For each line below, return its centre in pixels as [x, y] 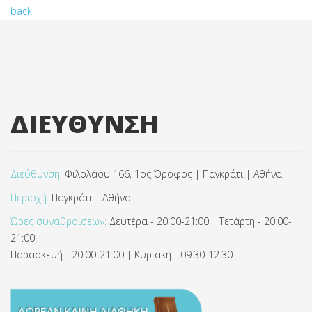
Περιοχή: [30, 197]
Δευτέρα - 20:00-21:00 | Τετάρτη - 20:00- [199, 221]
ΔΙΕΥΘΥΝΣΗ [85, 124]
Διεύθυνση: [36, 174]
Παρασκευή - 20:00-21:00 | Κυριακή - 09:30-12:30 [122, 255]
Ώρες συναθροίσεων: [58, 221]
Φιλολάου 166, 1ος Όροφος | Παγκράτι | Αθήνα [172, 174]
